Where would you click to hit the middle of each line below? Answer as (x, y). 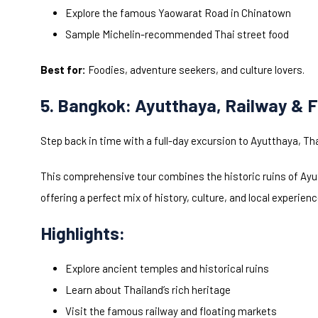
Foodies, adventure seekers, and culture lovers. (195, 70)
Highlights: (83, 233)
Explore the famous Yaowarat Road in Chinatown (178, 13)
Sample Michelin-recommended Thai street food (177, 34)
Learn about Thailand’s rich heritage (148, 290)
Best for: (63, 70)
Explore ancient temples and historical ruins (167, 269)
